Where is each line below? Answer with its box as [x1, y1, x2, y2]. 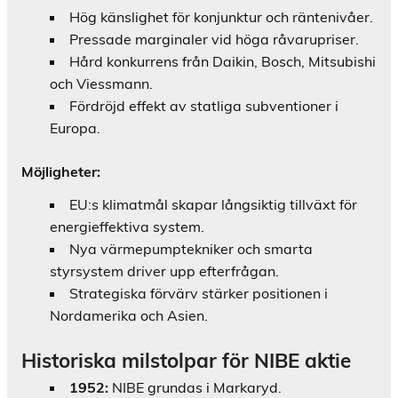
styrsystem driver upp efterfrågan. [50, 262, 279, 281]
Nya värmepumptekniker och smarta [69, 240, 313, 259]
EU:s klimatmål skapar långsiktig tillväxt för [69, 195, 357, 214]
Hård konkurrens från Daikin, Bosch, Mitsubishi [69, 52, 376, 71]
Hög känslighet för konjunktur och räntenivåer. [69, 8, 373, 27]
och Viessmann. [50, 75, 153, 93]
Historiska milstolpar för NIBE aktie [21, 347, 351, 374]
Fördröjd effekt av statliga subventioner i [69, 97, 338, 115]
